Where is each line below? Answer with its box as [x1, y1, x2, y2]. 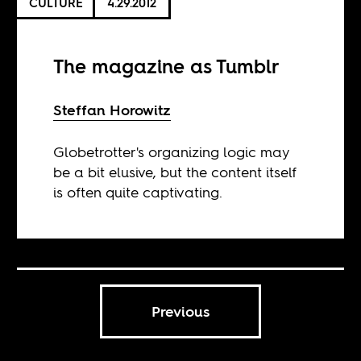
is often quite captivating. [53, 182, 223, 203]
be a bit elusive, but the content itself [53, 162, 297, 183]
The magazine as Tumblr [53, 53, 280, 81]
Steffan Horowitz [53, 100, 172, 121]
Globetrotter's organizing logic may [53, 142, 290, 163]
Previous [151, 301, 210, 322]
